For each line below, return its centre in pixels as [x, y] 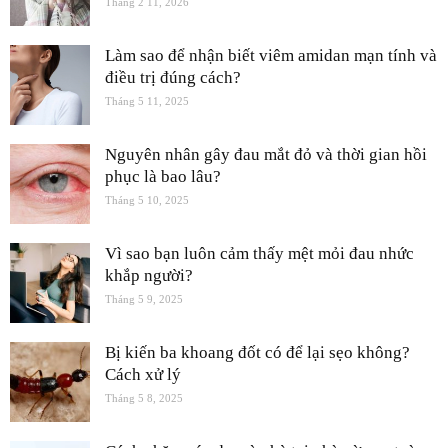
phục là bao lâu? [163, 176]
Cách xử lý [143, 374]
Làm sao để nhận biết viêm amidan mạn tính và [271, 55]
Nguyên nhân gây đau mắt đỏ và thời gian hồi [266, 154]
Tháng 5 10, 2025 [147, 199]
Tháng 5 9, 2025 [144, 298]
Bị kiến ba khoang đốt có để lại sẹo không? [257, 352]
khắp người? [149, 275]
